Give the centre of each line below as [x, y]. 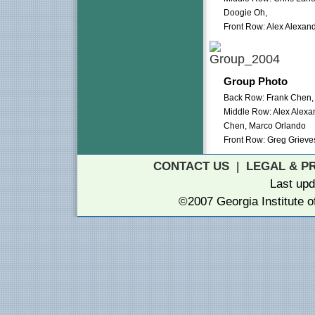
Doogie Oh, [245, 13]
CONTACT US [191, 166]
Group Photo [256, 82]
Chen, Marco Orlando [265, 126]
